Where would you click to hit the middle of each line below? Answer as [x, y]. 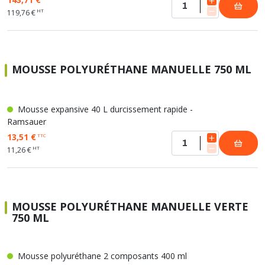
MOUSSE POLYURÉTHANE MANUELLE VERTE [130, 206]
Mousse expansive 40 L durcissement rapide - [104, 109]
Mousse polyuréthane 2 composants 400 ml [101, 256]
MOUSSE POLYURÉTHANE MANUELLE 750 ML [132, 69]
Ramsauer [27, 122]
